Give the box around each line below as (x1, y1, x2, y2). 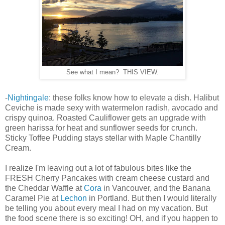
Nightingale (8, 93, 49, 102)
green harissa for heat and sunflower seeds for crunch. (5, 124, 197, 133)
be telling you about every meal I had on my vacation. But (5, 204, 207, 213)
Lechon (60, 194, 87, 203)
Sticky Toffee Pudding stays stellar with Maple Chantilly (5, 134, 201, 143)
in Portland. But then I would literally (87, 194, 216, 203)
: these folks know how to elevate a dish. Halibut (49, 93, 219, 102)
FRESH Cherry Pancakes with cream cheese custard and (5, 174, 209, 183)
